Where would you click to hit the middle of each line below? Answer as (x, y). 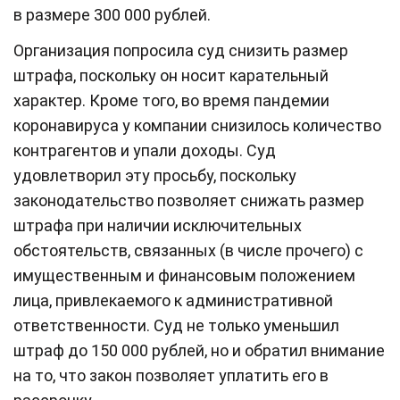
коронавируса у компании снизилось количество (197, 125)
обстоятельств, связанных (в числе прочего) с (188, 250)
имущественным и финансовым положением (184, 275)
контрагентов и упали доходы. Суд (145, 150)
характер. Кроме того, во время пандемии (171, 100)
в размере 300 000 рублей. (112, 14)
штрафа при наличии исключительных (158, 225)
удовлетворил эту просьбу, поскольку (155, 175)
